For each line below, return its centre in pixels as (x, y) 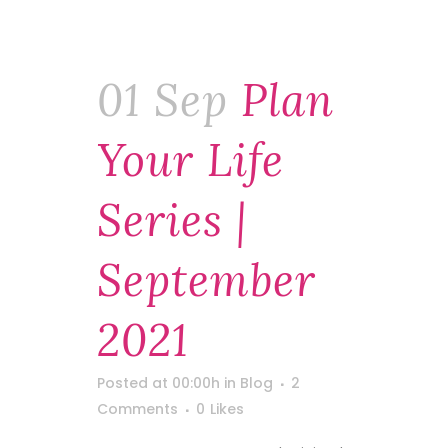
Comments (137, 409)
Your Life (190, 160)
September (206, 280)
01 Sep (162, 100)
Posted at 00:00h (158, 383)
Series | (172, 220)
